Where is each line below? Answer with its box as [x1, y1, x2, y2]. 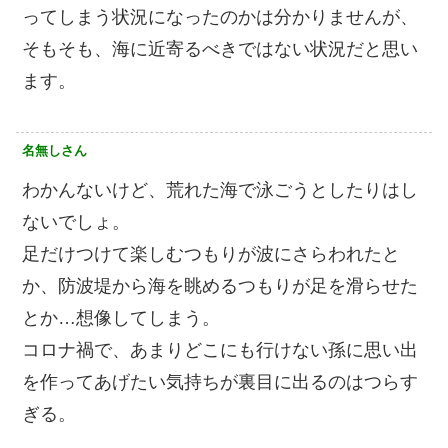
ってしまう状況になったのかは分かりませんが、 [22, 7, 418, 27]
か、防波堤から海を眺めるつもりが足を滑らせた [22, 276, 418, 296]
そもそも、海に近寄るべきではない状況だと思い [22, 39, 418, 59]
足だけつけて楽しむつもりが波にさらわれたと [22, 244, 400, 264]
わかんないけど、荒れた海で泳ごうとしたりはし [22, 180, 418, 200]
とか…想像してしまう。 [22, 308, 220, 328]
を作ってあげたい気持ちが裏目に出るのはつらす [22, 372, 418, 392]
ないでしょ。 [22, 212, 130, 232]
